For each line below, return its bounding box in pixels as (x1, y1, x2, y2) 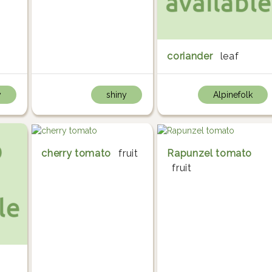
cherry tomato (41, 147, 111, 159)
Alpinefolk (212, 89, 253, 100)
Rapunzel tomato (167, 147, 253, 159)
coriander (167, 50, 213, 62)
